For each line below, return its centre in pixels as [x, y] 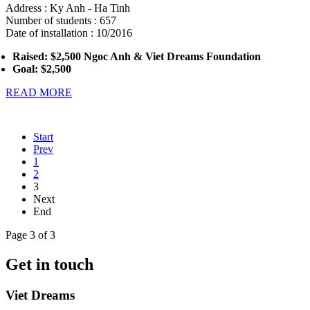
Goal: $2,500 [42, 69]
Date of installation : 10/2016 [69, 33]
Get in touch [49, 264]
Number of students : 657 [61, 20]
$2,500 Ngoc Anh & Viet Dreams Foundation [156, 56]
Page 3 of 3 [30, 235]
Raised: [31, 56]
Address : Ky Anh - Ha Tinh [68, 8]
